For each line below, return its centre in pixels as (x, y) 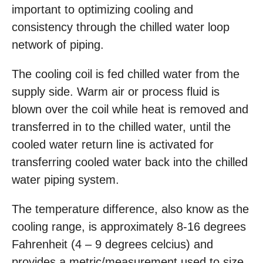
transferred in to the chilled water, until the (121, 127)
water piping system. (65, 180)
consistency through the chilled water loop (121, 27)
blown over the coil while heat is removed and (130, 109)
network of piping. (58, 45)
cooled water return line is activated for (113, 145)
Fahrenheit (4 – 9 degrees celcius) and (112, 245)
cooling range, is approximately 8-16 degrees (129, 227)
